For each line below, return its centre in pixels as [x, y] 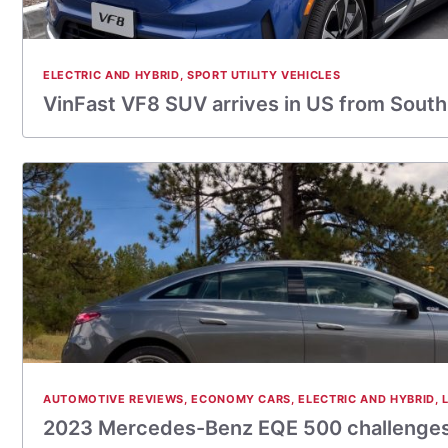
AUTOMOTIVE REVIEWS [113, 399]
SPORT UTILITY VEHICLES [263, 75]
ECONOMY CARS [241, 399]
